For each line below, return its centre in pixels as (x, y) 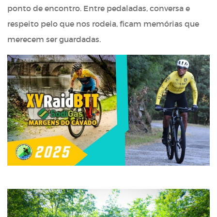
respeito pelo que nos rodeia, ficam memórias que (103, 23)
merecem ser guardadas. (54, 39)
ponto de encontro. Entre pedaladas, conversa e (99, 8)
